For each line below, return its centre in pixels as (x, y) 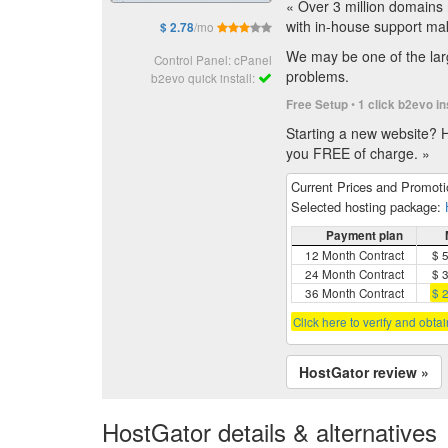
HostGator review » (364, 371)
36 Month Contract (354, 292)
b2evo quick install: (204, 77)
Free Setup (317, 104)
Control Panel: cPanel (213, 59)
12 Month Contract (354, 254)
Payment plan (365, 235)
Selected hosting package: (368, 206)
